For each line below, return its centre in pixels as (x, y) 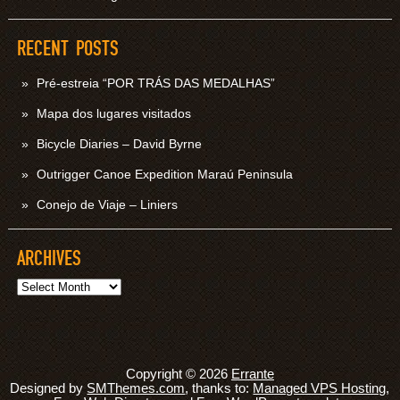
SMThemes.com (136, 388)
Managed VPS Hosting (320, 388)
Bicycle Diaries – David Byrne (119, 144)
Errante (252, 374)
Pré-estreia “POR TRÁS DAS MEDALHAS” (155, 83)
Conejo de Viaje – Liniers (107, 204)
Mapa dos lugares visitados (113, 113)
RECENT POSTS (67, 49)
